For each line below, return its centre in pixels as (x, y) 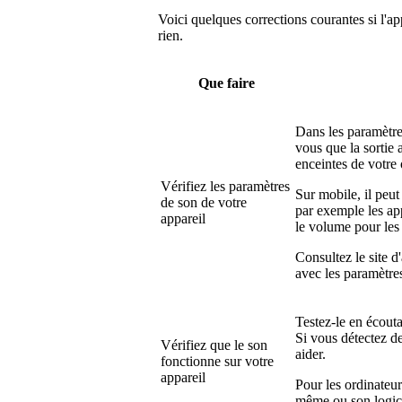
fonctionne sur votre (217, 361)
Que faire (226, 83)
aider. (310, 354)
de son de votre (204, 202)
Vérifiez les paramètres (225, 186)
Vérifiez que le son (214, 345)
